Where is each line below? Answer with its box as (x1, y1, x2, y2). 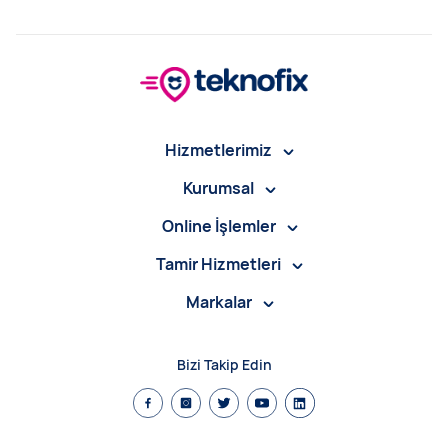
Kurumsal (183, 177, 254, 200)
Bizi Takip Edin (176, 355, 272, 375)
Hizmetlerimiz (165, 139, 272, 162)
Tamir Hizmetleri (156, 253, 281, 276)
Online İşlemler (161, 215, 276, 238)
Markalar (185, 291, 252, 314)
